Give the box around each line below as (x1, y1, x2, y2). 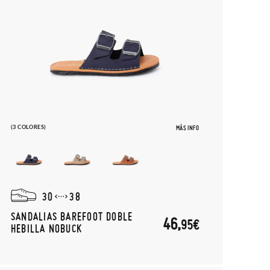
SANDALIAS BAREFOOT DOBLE (10, 210, 133, 222)
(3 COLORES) (10, 124, 46, 130)
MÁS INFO (175, 124, 199, 132)
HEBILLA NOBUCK (10, 222, 83, 234)
